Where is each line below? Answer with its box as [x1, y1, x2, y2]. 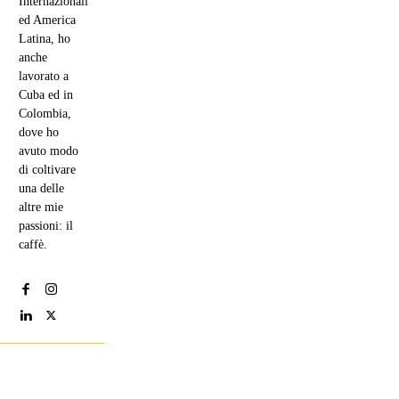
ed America [19, 13, 76, 28]
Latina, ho [19, 32, 70, 46]
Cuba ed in [19, 88, 73, 102]
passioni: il [19, 219, 73, 233]
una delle [19, 182, 64, 196]
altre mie [19, 200, 63, 215]
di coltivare [19, 163, 76, 177]
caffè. [19, 238, 47, 252]
